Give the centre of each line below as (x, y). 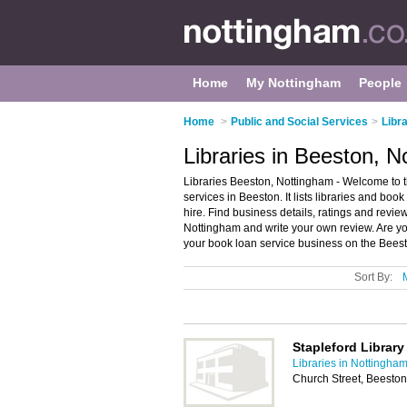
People (380, 83)
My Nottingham (293, 83)
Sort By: (373, 277)
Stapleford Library (348, 347)
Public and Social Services (299, 122)
